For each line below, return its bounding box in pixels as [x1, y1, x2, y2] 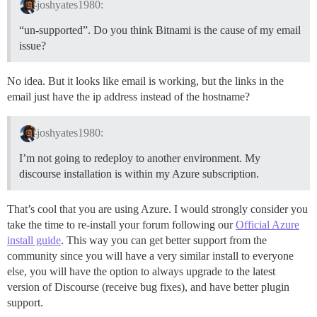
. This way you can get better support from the [61, 234, 267, 246]
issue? [19, 39, 46, 52]
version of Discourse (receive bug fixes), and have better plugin [7, 280, 289, 293]
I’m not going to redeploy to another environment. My [19, 151, 260, 164]
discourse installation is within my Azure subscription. [19, 167, 259, 180]
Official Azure [236, 218, 299, 231]
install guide [7, 234, 61, 246]
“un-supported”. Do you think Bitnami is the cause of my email [19, 23, 301, 36]
